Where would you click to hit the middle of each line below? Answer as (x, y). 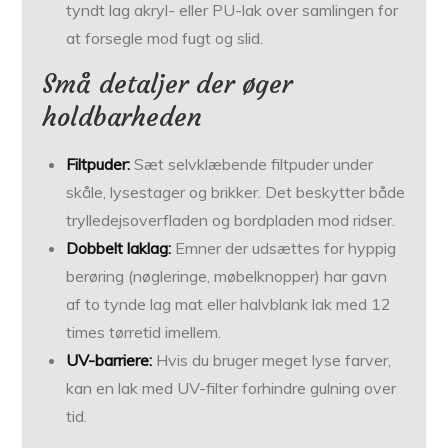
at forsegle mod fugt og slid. (165, 38)
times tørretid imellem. (144, 332)
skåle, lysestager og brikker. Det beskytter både (236, 192)
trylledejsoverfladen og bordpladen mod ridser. (231, 220)
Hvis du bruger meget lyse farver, (272, 360)
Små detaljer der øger (167, 84)
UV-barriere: (109, 360)
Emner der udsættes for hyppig (284, 248)
